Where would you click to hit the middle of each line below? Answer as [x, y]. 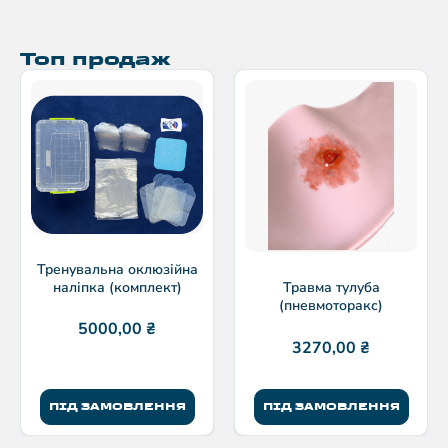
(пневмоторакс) [331, 306]
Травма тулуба [331, 288]
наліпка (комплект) [117, 287]
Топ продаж [95, 59]
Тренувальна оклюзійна [117, 269]
